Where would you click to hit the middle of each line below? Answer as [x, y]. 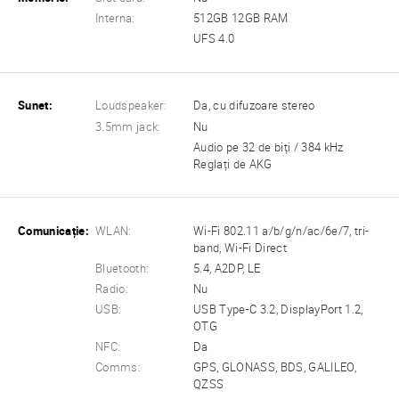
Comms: [118, 368]
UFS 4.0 [214, 39]
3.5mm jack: [128, 126]
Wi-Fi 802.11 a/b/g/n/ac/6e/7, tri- [281, 231]
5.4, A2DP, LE [227, 268]
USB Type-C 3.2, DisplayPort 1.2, [278, 310]
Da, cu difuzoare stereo [254, 106]
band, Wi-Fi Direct [240, 248]
